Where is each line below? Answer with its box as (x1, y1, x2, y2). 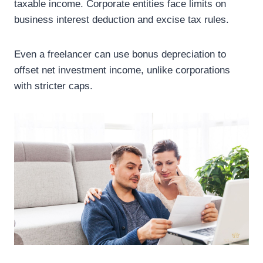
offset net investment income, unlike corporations (14, 65, 230, 76)
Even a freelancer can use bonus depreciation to (14, 49, 226, 60)
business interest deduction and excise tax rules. (14, 14, 229, 25)
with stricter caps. (14, 80, 93, 92)
